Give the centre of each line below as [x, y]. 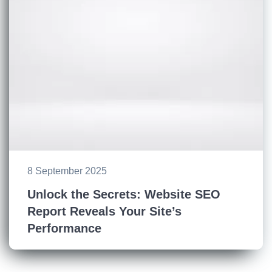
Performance [64, 229]
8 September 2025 [67, 171]
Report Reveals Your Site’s [104, 212]
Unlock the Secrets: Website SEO [124, 195]
